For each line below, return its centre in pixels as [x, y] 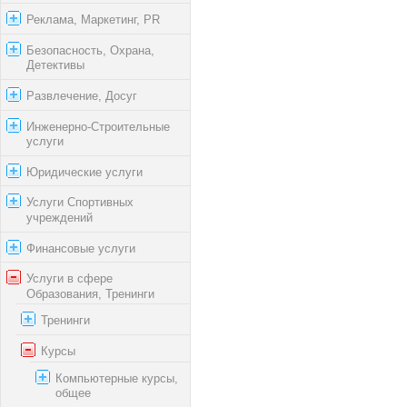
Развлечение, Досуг [82, 95]
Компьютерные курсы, [117, 378]
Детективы [55, 65]
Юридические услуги [84, 172]
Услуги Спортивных [80, 203]
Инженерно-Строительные [98, 126]
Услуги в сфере [69, 278]
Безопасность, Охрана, [90, 50]
